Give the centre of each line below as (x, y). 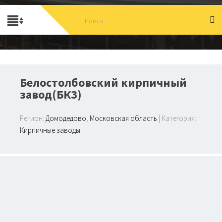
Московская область (123, 118)
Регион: (33, 118)
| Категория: (177, 118)
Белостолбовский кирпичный (103, 83)
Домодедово (66, 118)
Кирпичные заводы (50, 130)
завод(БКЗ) (51, 95)
